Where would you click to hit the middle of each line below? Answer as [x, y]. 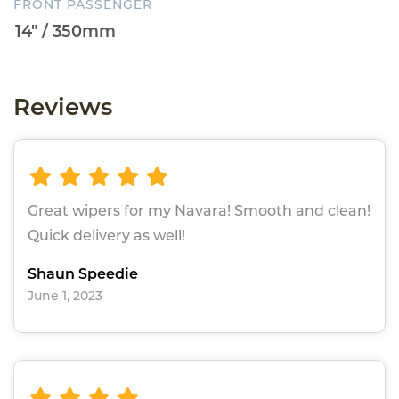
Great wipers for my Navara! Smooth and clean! [199, 211]
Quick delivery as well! [106, 236]
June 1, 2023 [65, 296]
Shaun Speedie [83, 274]
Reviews [63, 106]
